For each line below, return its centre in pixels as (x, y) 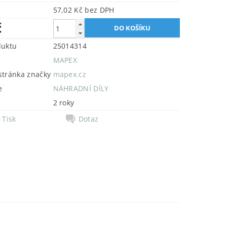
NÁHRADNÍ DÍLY (81, 88)
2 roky (64, 103)
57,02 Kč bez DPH (100, 10)
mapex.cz (70, 74)
